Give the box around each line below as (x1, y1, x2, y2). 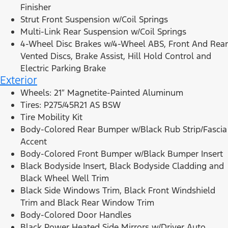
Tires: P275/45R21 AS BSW (20, 99, 121, 111)
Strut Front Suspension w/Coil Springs (20, 14, 168, 25)
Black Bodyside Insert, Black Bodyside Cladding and (20, 160, 224, 172)
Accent (20, 136, 47, 148)
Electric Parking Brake (20, 63, 106, 74)
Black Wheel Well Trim (20, 173, 109, 184)
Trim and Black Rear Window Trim (20, 197, 154, 209)
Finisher (20, 2, 51, 13)
